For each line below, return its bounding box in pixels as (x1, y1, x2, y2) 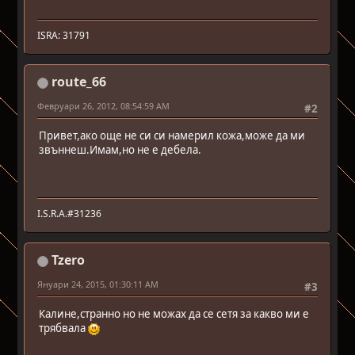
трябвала (39, 321, 89, 336)
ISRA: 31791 (37, 29, 91, 42)
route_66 (52, 73, 107, 90)
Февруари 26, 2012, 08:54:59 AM (37, 100, 170, 112)
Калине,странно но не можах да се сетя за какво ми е (39, 307, 310, 322)
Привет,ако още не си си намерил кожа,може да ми (39, 128, 306, 143)
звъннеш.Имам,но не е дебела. (39, 143, 202, 158)
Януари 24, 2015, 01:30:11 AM (37, 278, 159, 290)
